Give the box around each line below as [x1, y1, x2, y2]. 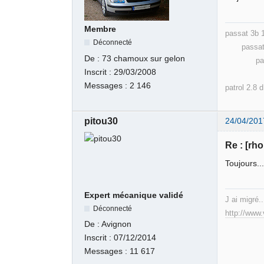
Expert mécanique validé [84, 190, 184, 200]
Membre [84, 25, 117, 34]
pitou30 [84, 116, 118, 127]
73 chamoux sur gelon [102, 54, 186, 63]
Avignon [101, 220, 132, 229]
